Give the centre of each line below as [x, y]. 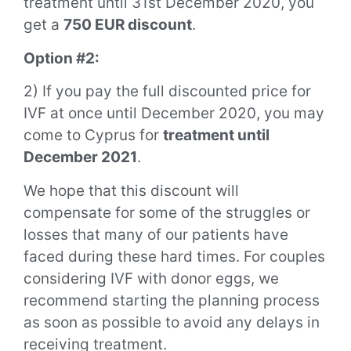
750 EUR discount [128, 25]
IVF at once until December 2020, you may [174, 114]
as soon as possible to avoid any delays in [172, 322]
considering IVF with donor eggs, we [151, 278]
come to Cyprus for [93, 136]
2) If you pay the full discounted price [156, 92]
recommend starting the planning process [172, 300]
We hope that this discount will [131, 190]
